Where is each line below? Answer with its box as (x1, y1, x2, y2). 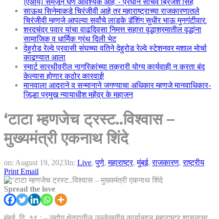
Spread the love (4, 184, 55, 193)
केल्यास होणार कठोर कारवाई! (23, 71, 104, 81)
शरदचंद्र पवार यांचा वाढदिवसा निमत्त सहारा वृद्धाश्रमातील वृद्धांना (23, 25, 201, 34)
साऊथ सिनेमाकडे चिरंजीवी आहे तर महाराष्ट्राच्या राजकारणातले (23, 6, 199, 16)
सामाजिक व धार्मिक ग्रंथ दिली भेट (23, 34, 116, 44)
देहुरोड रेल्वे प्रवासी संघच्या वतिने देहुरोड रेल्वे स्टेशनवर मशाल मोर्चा (23, 44, 207, 53)
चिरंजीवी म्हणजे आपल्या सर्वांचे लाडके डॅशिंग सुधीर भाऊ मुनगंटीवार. (23, 16, 207, 25)
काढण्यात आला (23, 53, 66, 62)
